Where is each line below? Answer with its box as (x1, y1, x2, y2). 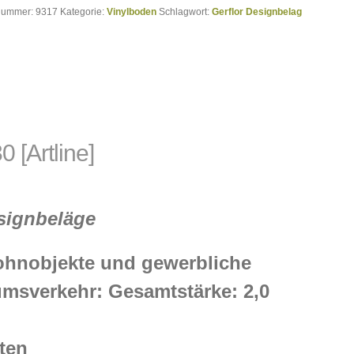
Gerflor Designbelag (212, 6, 303, 17)
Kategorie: (60, 6, 107, 17)
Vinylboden (107, 6, 157, 17)
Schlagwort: (159, 6, 213, 17)
